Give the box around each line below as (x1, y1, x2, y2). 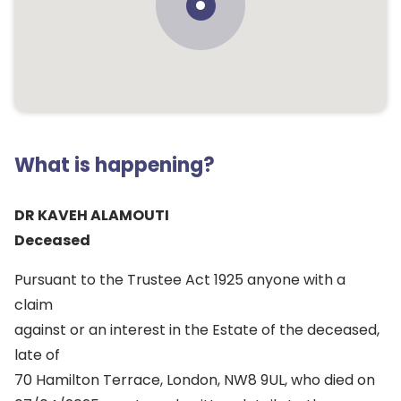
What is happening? (14, 151, 215, 179)
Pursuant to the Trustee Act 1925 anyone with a (14, 269, 346, 290)
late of (14, 345, 60, 365)
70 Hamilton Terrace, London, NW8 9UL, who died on (14, 370, 375, 390)
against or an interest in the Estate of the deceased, (14, 320, 380, 340)
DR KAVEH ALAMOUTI (14, 205, 169, 226)
